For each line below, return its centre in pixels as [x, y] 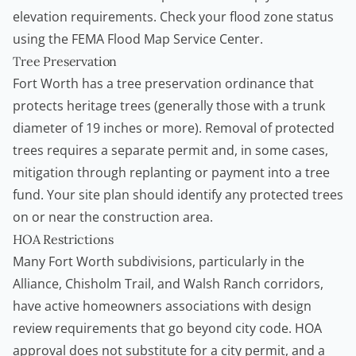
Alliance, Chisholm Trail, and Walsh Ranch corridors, [168, 284]
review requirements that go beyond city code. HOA [167, 329]
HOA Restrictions [63, 240]
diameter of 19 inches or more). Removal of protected [174, 128]
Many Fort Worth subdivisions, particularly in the [159, 262]
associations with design [237, 306]
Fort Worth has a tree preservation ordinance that [163, 84]
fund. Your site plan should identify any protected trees [178, 195]
